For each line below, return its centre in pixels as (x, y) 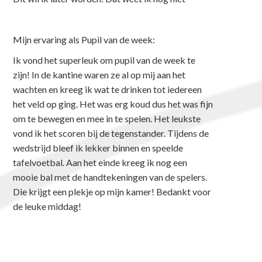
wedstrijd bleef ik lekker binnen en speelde (98, 147)
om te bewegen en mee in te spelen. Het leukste (107, 118)
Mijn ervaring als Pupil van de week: (84, 39)
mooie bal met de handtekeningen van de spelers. (110, 177)
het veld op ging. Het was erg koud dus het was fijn (113, 104)
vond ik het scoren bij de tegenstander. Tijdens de (111, 133)
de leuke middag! (47, 206)
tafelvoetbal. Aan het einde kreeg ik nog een (100, 162)
